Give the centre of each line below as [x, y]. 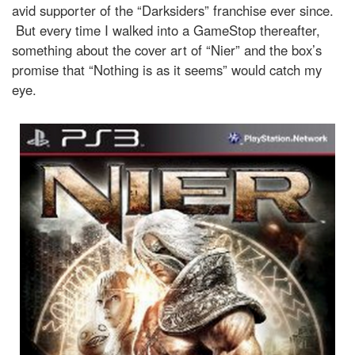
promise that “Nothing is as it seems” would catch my [167, 70]
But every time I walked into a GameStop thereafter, [166, 30]
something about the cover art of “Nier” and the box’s [167, 50]
